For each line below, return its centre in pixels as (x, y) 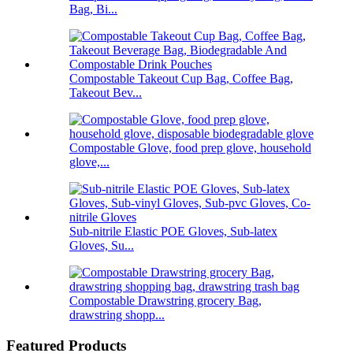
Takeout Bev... (106, 93)
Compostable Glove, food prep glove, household (190, 148)
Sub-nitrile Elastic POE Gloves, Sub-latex (173, 232)
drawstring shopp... (117, 315)
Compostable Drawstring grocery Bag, (165, 301)
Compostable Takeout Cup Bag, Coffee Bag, (181, 79)
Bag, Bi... (93, 9)
